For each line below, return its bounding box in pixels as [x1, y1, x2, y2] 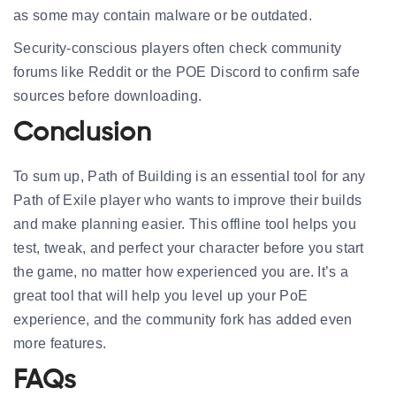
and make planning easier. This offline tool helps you [13, 216, 356, 232]
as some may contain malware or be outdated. [13, 7, 312, 23]
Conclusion [13, 119, 151, 147]
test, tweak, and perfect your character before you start [13, 240, 364, 255]
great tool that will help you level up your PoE [13, 287, 308, 303]
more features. [13, 335, 107, 351]
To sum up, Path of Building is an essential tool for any [13, 168, 366, 184]
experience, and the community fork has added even [13, 311, 353, 327]
